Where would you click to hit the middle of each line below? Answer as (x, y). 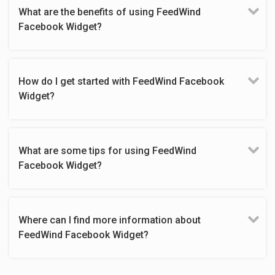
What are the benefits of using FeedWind (110, 12)
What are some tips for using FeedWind (107, 151)
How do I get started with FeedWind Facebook (121, 81)
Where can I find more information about (110, 220)
